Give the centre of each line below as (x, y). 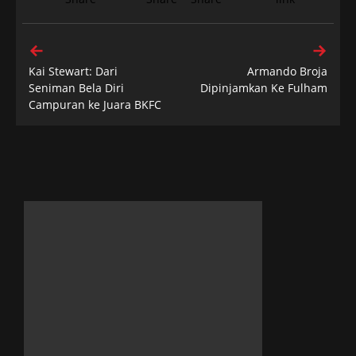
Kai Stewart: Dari (73, 71)
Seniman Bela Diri (76, 88)
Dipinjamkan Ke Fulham (264, 88)
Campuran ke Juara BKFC (95, 104)
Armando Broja (287, 71)
